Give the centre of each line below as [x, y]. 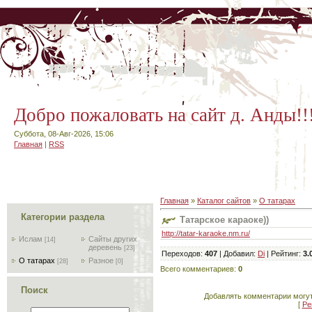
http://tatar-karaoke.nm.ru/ [206, 233]
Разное [101, 260]
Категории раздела [63, 217]
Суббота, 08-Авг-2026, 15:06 [64, 134]
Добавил [239, 253]
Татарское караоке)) [224, 219]
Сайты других [113, 239]
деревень [105, 247]
